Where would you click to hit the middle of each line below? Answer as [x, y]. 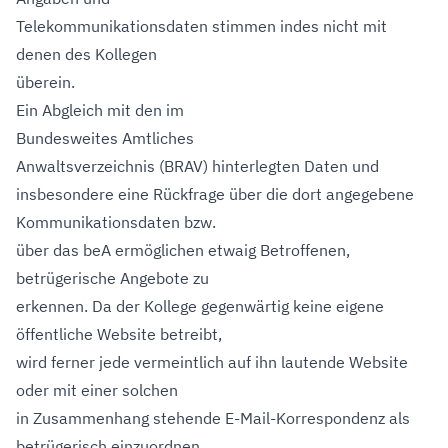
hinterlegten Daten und [293, 166]
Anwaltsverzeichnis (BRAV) [112, 166]
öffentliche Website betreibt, [119, 334]
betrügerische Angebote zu [112, 278]
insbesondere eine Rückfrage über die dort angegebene [215, 194]
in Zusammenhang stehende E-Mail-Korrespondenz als [213, 418]
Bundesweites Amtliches [105, 138]
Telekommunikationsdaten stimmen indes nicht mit [201, 26]
